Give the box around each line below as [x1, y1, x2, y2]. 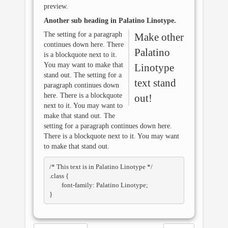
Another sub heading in [44, 17, 119, 24]
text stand [134, 77, 176, 89]
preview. [44, 3, 68, 10]
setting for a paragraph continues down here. [44, 122, 172, 130]
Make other [134, 31, 184, 43]
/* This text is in [49, 162, 96, 170]
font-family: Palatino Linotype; [49, 181, 62, 189]
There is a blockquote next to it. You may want [44, 132, 179, 140]
